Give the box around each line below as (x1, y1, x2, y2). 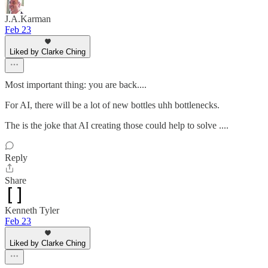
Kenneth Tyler (5, 205, 59, 215)
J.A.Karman (5, 13, 51, 24)
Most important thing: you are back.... (5, 79, 147, 90)
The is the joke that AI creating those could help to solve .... (5, 120, 229, 130)
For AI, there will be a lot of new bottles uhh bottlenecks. (5, 99, 220, 110)
